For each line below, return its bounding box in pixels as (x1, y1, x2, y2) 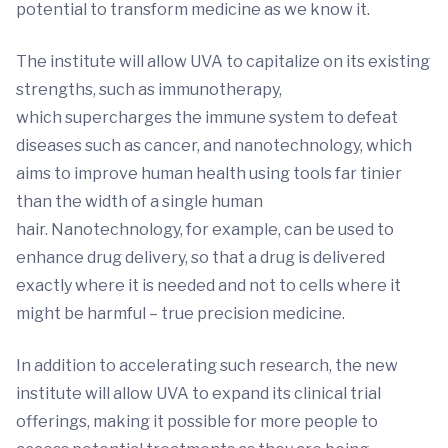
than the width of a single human (16, 191, 263, 211)
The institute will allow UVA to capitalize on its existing (16, 51, 430, 71)
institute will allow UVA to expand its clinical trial (16, 383, 381, 403)
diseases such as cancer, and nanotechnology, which (16, 135, 412, 155)
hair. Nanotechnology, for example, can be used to (16, 219, 394, 239)
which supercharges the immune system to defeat (16, 107, 398, 127)
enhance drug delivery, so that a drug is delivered (16, 247, 385, 267)
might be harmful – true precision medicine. (16, 303, 345, 323)
